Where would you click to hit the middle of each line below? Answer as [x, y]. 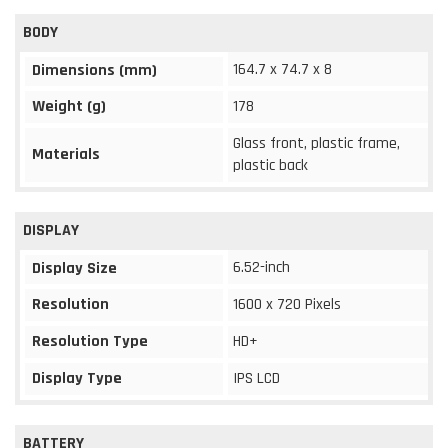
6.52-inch [261, 267]
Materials [66, 154]
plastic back [270, 165]
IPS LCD [256, 378]
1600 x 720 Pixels [287, 304]
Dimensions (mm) [94, 70]
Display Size [74, 268]
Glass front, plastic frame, [316, 143]
